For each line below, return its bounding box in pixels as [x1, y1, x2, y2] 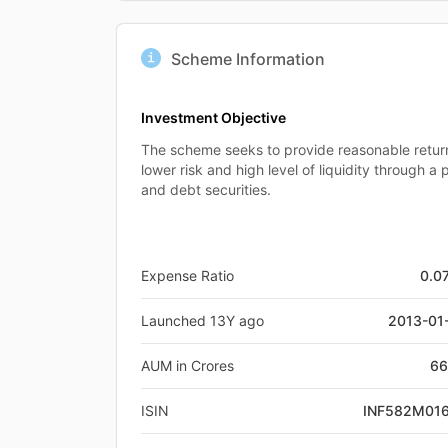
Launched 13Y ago [141, 311, 264, 329]
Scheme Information [171, 48, 325, 69]
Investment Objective [141, 108, 286, 126]
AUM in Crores [141, 356, 234, 374]
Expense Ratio [141, 266, 234, 284]
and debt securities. [141, 180, 271, 198]
